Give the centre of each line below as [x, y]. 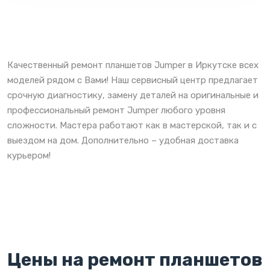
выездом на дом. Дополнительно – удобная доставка [123, 140]
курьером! [29, 155]
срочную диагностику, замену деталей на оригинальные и [133, 95]
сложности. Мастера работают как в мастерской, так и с [132, 125]
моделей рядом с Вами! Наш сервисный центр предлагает [133, 80]
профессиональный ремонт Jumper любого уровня [116, 110]
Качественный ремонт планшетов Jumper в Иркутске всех [133, 65]
